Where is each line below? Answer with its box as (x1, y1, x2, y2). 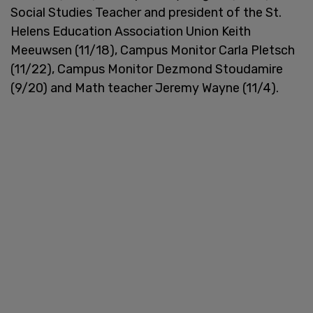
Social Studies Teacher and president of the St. (10, 4, 282, 20)
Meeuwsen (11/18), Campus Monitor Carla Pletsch (10, 42, 295, 58)
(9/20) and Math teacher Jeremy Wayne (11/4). (10, 80, 279, 96)
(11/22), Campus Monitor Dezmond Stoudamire (10, 61, 283, 77)
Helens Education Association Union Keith (10, 23, 251, 39)
